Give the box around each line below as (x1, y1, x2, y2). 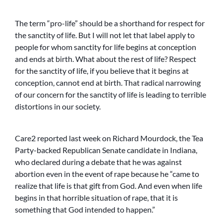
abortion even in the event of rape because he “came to (15, 169, 199, 179)
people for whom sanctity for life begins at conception (15, 42, 196, 52)
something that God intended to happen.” (15, 205, 155, 215)
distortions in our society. (15, 102, 101, 111)
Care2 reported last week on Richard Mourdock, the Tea (15, 133, 203, 143)
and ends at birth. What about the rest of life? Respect (15, 54, 196, 64)
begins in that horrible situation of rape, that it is (15, 193, 178, 203)
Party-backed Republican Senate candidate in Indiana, (15, 145, 197, 155)
